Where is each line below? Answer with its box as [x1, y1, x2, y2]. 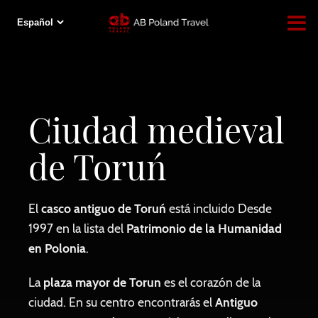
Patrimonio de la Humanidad [126, 221, 282, 236]
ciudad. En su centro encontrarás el [28, 295, 215, 309]
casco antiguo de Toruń [41, 201, 166, 216]
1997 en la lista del [28, 221, 126, 236]
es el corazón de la [161, 275, 261, 290]
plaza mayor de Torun [40, 275, 161, 290]
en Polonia [28, 241, 86, 256]
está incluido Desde [166, 201, 272, 216]
